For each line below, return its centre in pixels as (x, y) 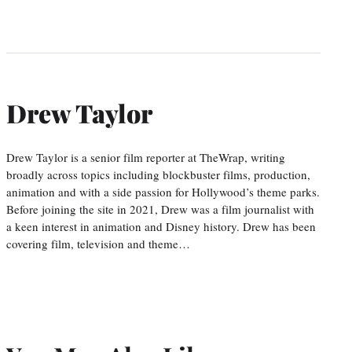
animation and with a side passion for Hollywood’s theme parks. (163, 191)
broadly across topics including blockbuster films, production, (158, 174)
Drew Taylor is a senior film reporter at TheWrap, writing (146, 157)
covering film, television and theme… (98, 243)
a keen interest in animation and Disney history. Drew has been (161, 226)
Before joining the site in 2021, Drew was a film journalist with (160, 209)
